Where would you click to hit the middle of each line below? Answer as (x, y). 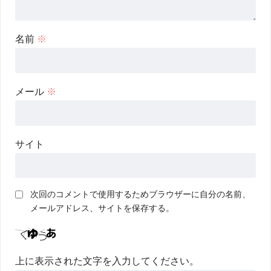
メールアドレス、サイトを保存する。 (102, 208)
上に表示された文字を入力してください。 (107, 261)
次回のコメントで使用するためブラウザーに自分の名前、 (140, 194)
